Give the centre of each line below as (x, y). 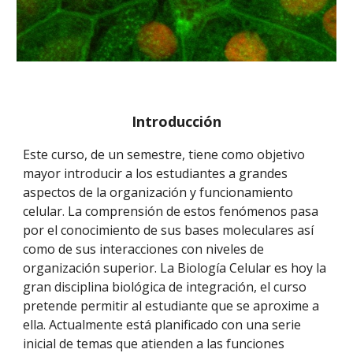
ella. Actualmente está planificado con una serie (162, 325)
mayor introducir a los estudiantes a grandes (156, 173)
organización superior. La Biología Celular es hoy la (175, 268)
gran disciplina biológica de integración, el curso (165, 287)
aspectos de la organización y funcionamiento (158, 192)
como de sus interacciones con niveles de (144, 249)
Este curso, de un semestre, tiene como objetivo (164, 154)
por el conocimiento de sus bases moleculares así (169, 230)
